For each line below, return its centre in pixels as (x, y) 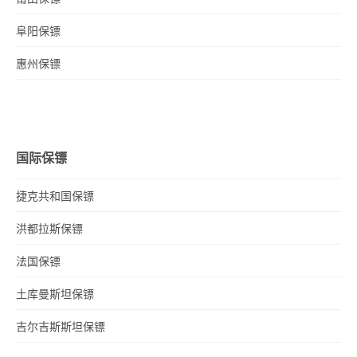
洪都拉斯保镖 (49, 229)
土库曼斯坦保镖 (55, 295)
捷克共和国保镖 (55, 197)
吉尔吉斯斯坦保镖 (61, 328)
